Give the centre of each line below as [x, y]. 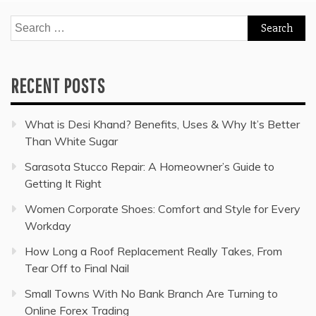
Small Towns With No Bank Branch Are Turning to [151, 293]
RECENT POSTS [58, 86]
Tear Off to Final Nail [77, 268]
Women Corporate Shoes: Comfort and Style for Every [163, 209]
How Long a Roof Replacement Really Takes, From [153, 251]
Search [28, 24]
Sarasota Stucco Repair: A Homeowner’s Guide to [150, 166]
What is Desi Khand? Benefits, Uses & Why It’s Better [162, 124]
